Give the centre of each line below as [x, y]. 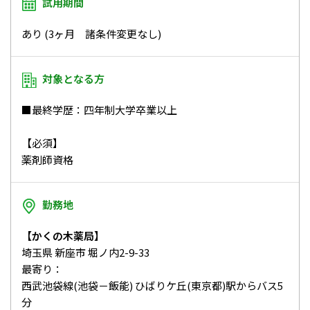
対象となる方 [73, 78]
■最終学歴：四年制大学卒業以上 [99, 109]
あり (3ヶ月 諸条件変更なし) [91, 33]
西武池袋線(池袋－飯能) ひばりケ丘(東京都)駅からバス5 [152, 285]
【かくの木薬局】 [63, 235]
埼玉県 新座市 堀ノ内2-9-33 [85, 252]
